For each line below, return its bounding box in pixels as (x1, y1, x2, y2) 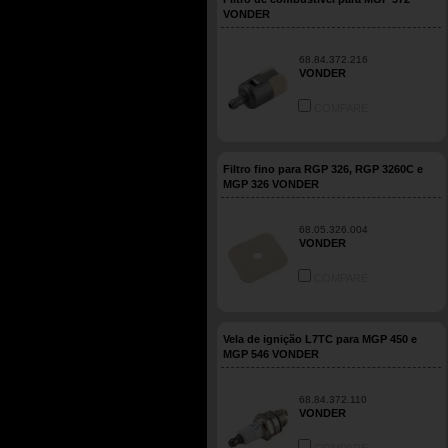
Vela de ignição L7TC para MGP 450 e (223, 333, 417, 345)
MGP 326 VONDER (223, 178, 319, 190)
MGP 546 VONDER (223, 348, 319, 360)
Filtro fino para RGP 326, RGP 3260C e (223, 163, 423, 175)
